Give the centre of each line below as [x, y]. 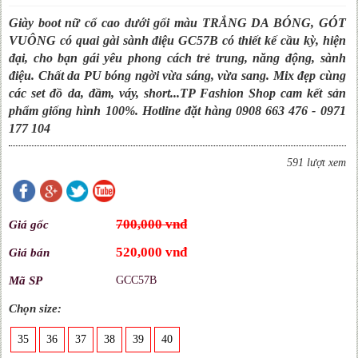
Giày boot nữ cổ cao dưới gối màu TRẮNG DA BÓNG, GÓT [177, 23]
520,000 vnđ [152, 252]
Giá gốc [29, 225]
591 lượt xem [316, 163]
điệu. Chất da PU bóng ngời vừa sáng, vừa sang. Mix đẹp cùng [177, 76]
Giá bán [30, 253]
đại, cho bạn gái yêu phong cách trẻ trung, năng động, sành [177, 58]
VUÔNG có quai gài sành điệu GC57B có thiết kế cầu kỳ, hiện [177, 40]
